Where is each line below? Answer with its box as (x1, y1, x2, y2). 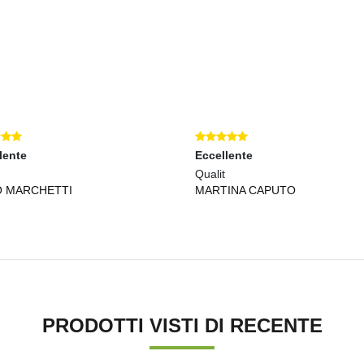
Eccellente (194, 148, 253, 162)
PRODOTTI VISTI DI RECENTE (41, 314, 323, 336)
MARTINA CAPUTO (194, 183, 296, 197)
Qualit (194, 167, 225, 180)
